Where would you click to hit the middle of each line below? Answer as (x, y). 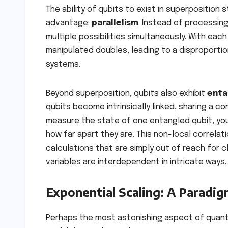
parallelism (115, 23)
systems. (63, 64)
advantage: (69, 23)
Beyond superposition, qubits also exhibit (126, 93)
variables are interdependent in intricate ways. (136, 162)
